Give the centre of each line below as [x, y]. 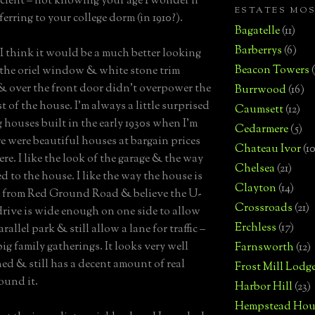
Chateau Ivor [268, 149]
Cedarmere [262, 129]
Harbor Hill [264, 287]
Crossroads [264, 208]
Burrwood [261, 90]
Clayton [256, 188]
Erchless [256, 228]
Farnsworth [264, 247]
